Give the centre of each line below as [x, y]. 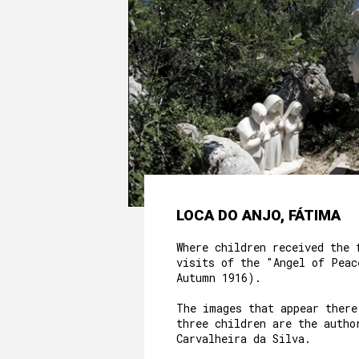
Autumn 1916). [219, 278]
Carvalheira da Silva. [244, 339]
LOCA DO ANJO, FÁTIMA [258, 215]
